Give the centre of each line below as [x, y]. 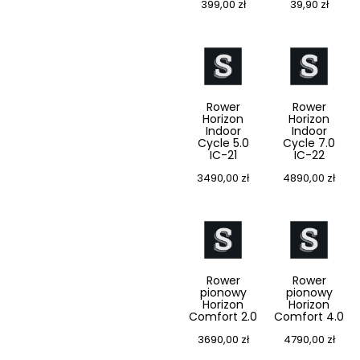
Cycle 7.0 [309, 143]
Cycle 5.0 [223, 143]
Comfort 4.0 [309, 317]
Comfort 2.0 [223, 317]
